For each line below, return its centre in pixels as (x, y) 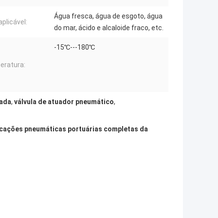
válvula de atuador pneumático (64, 102)
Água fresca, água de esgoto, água (108, 16)
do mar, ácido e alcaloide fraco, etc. (109, 28)
